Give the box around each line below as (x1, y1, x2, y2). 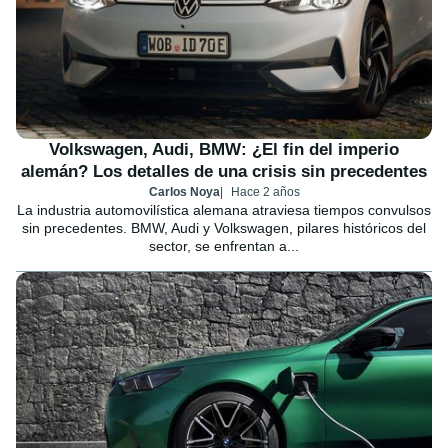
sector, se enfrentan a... (149, 238, 299, 255)
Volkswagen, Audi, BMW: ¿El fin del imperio (49, 140, 399, 160)
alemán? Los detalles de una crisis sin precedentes (21, 162, 427, 182)
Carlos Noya (148, 185, 220, 200)
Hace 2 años (230, 185, 300, 200)
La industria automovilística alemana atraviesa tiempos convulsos (17, 202, 431, 219)
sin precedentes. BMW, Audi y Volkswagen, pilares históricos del (22, 220, 426, 237)
